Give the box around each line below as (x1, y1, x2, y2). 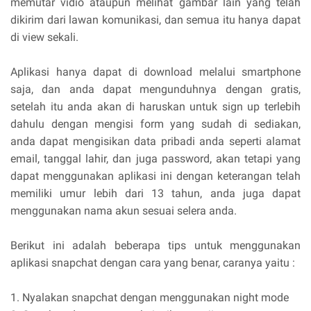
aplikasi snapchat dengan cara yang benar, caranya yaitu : (10, 256, 295, 269)
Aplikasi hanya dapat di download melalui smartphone (10, 65, 301, 78)
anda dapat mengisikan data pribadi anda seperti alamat (10, 135, 301, 148)
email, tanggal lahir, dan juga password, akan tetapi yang (10, 152, 301, 165)
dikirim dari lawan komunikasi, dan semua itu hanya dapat (10, 13, 301, 26)
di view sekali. (10, 31, 78, 44)
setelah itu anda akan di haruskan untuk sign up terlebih (10, 100, 301, 113)
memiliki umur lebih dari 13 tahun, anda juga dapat (10, 187, 301, 200)
